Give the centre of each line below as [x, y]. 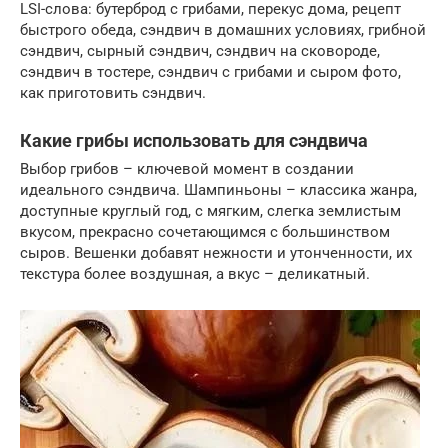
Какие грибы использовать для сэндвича [194, 140]
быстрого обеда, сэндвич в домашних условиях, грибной [223, 30]
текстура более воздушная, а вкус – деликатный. [195, 274]
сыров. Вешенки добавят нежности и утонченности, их [216, 253]
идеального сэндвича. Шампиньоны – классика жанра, [218, 190]
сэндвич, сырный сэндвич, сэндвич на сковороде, [200, 51]
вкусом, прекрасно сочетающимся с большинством [205, 232]
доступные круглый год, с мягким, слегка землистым [210, 211]
